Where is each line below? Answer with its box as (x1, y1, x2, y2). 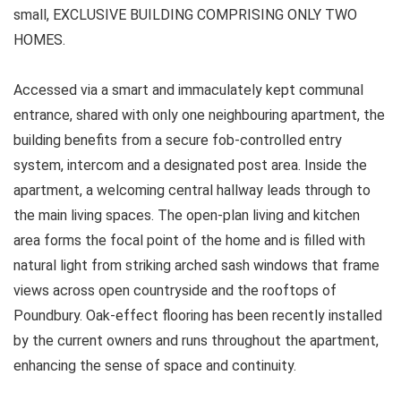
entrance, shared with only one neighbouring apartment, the (13, 106, 385, 124)
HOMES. (13, 30, 65, 48)
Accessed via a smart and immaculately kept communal (13, 81, 363, 98)
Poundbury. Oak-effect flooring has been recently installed (13, 306, 382, 324)
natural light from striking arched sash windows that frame (13, 256, 380, 274)
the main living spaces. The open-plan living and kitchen (13, 206, 360, 224)
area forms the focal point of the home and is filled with (13, 231, 365, 249)
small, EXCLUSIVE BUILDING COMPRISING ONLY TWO (13, 5, 357, 23)
